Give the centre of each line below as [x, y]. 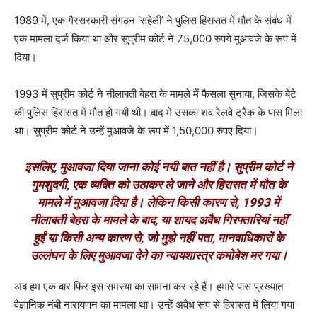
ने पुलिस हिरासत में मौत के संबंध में [227, 21]
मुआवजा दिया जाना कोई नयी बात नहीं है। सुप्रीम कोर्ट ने [176, 167]
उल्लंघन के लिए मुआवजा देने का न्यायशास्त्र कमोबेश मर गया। [158, 256]
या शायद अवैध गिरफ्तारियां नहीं [224, 220]
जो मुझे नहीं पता [179, 238]
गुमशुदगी [48, 185]
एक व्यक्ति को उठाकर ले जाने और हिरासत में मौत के [179, 185]
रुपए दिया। [236, 131]
